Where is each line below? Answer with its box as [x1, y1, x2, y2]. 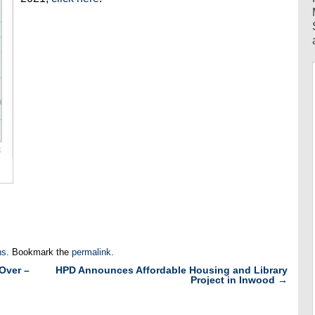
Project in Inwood [191, 274, 278, 286]
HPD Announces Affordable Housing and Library [56, 264, 288, 276]
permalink [72, 246, 111, 257]
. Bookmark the [6, 246, 72, 257]
